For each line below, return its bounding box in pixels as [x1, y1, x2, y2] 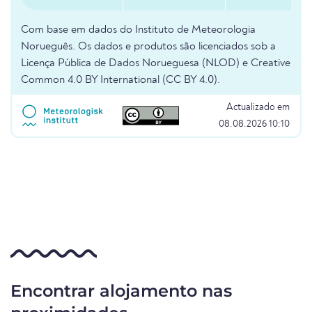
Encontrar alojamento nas [10, 281, 232, 302]
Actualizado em [226, 102, 290, 113]
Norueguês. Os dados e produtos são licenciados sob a [21, 41, 276, 53]
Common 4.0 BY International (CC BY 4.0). [21, 75, 220, 86]
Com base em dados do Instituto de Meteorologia [21, 24, 256, 36]
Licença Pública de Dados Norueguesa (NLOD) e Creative [21, 58, 290, 70]
